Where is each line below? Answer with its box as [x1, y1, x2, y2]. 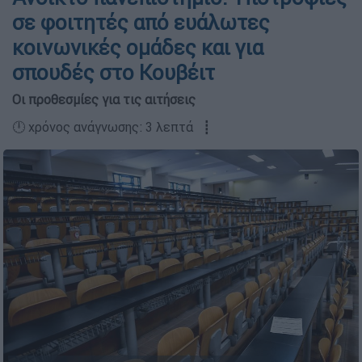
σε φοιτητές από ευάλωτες [12, 10, 270, 36]
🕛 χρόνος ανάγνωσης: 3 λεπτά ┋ [12, 119, 211, 135]
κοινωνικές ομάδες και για [12, 35, 263, 61]
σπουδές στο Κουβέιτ [12, 60, 215, 86]
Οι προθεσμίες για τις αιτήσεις [12, 91, 196, 107]
